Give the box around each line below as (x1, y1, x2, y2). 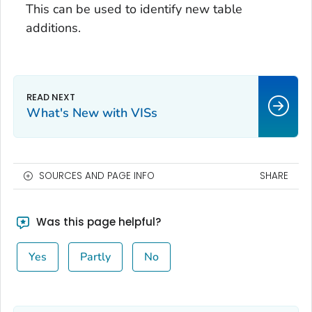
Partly (79, 249, 111, 265)
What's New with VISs (26, 104, 157, 121)
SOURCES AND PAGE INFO (39, 169, 155, 182)
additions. (26, 19, 81, 36)
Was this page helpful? (33, 214, 161, 229)
